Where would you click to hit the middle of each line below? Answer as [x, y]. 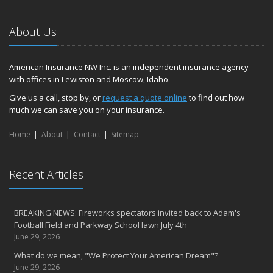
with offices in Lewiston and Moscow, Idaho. [90, 79]
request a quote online [145, 97]
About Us [33, 32]
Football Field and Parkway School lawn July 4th [101, 225]
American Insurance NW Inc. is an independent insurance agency [129, 67]
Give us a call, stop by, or [56, 97]
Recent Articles [46, 174]
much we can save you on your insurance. [87, 110]
